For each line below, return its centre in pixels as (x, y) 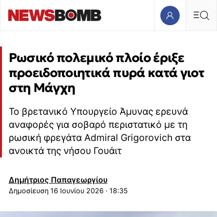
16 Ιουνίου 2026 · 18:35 (89, 190)
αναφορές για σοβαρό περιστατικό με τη (98, 125)
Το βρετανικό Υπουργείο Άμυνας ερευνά (98, 112)
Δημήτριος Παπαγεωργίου (58, 179)
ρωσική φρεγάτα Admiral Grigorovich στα (100, 138)
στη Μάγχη (42, 88)
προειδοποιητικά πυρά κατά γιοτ (106, 73)
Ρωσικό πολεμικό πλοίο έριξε (96, 58)
